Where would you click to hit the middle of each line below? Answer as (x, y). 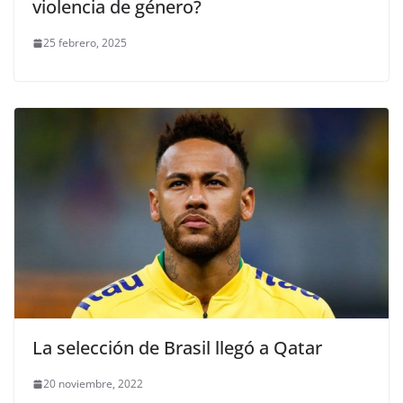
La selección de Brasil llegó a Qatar (177, 348)
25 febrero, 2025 (85, 43)
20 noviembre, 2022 (93, 384)
